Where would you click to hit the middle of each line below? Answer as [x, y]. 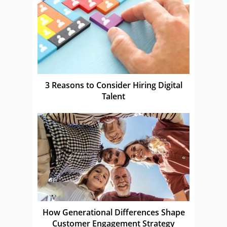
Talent [113, 96]
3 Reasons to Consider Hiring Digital [113, 85]
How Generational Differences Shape [113, 212]
